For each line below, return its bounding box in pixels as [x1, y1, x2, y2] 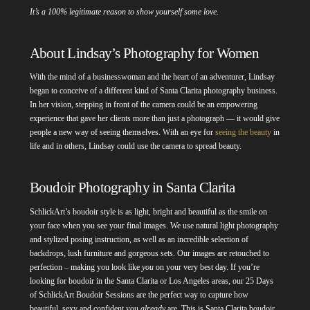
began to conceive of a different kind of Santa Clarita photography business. [29, 86, 277, 96]
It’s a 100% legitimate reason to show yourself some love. [29, 7, 221, 17]
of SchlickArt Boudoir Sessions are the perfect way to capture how [29, 289, 248, 300]
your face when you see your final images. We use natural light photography [29, 220, 278, 230]
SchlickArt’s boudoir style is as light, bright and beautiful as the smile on [29, 206, 267, 217]
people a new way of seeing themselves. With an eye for [29, 127, 215, 138]
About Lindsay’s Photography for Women [29, 46, 259, 61]
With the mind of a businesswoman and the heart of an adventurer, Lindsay [29, 72, 275, 82]
